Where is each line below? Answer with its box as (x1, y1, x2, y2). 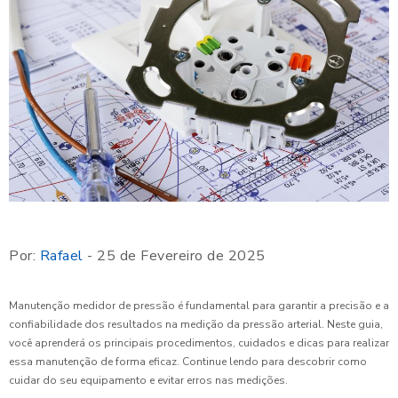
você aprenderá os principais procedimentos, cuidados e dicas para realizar (9, 336, 389, 351)
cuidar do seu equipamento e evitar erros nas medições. (9, 373, 288, 388)
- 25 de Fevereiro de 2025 (83, 246, 266, 267)
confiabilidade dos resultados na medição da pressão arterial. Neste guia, (9, 317, 383, 332)
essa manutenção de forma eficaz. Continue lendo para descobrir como (9, 354, 367, 370)
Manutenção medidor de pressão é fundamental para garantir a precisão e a (9, 298, 389, 314)
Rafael (39, 246, 84, 267)
